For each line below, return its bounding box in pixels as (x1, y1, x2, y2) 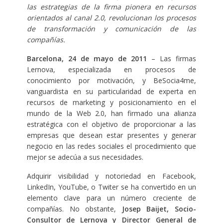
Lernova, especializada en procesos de (26, 65, 197, 75)
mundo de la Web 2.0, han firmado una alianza (26, 109, 197, 118)
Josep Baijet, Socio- (121, 204, 197, 214)
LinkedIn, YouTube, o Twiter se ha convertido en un (26, 182, 197, 192)
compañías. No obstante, (26, 204, 122, 214)
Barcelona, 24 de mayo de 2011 (26, 54, 147, 64)
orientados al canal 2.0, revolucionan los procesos (26, 13, 197, 23)
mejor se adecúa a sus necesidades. (26, 152, 143, 162)
